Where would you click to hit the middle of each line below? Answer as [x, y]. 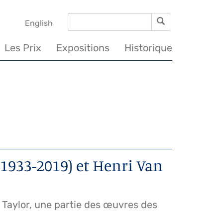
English [39, 23]
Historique [148, 48]
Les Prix [23, 48]
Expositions [83, 48]
